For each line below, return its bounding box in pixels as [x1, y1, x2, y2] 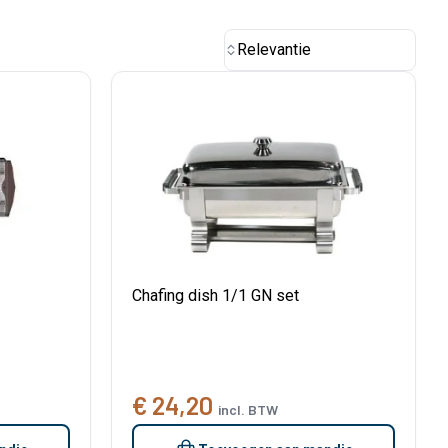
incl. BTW [218, 401, 278, 419]
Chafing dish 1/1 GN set [132, 286, 299, 306]
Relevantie [237, 40, 311, 59]
